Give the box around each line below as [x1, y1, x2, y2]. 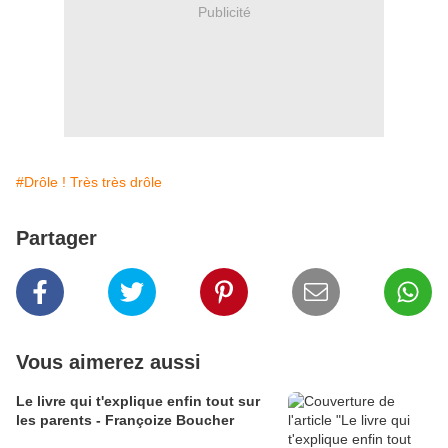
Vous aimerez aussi [16, 351, 201, 374]
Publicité [197, 3, 251, 20]
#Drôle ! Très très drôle [16, 174, 162, 191]
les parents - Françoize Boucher [16, 412, 234, 429]
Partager [16, 227, 97, 250]
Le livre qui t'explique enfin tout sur [16, 393, 260, 410]
